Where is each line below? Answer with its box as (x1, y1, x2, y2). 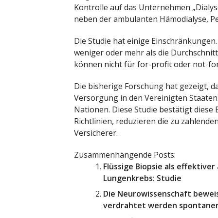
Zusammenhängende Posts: (74, 149, 176, 160)
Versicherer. (74, 127, 118, 138)
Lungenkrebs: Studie (103, 172, 182, 183)
